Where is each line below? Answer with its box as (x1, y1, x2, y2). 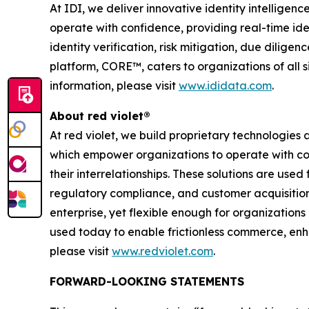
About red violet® (50, 109, 150, 123)
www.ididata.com (179, 79, 272, 93)
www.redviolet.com (112, 244, 213, 259)
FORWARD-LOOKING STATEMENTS (50, 275, 244, 289)
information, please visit (50, 79, 179, 93)
